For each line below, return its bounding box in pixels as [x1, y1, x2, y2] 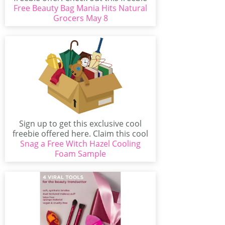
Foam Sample [55, 148, 106, 159]
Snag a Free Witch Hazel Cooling [20, 138, 141, 149]
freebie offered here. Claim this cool [13, 128, 148, 139]
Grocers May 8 [53, 13, 108, 24]
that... [69, 3, 91, 14]
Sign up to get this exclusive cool [19, 118, 142, 129]
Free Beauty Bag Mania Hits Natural [14, 3, 147, 14]
